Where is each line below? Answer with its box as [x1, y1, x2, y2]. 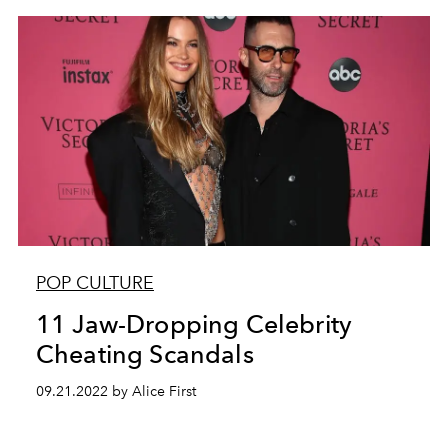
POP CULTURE [35, 272, 154, 294]
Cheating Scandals [35, 339, 254, 369]
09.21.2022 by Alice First [35, 383, 196, 400]
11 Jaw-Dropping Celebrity [35, 309, 352, 339]
